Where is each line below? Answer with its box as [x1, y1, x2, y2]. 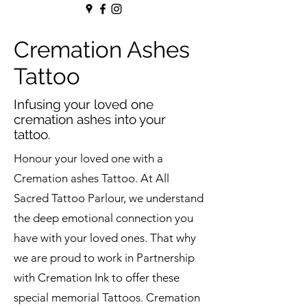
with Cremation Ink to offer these [14, 271, 180, 285]
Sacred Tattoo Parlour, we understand [14, 191, 204, 206]
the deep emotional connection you [14, 211, 193, 225]
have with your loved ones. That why [14, 231, 196, 245]
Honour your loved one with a [14, 151, 163, 166]
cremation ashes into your [14, 112, 166, 127]
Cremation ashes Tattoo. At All [14, 171, 169, 186]
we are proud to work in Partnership [14, 251, 195, 265]
